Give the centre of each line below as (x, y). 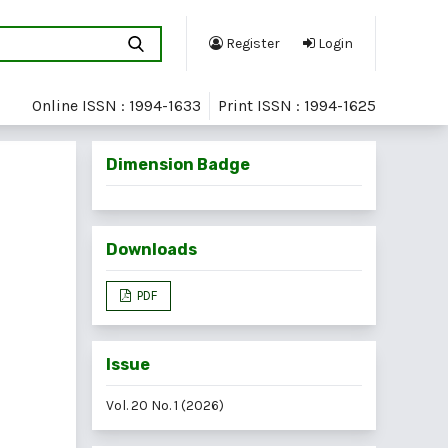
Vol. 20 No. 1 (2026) (165, 405)
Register (251, 44)
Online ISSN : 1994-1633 (116, 106)
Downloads (151, 249)
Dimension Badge (178, 164)
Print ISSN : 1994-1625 (297, 106)
